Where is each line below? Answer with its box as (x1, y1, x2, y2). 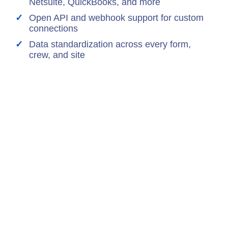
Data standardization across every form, (29, 39, 191, 50)
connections (29, 23, 78, 34)
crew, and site (29, 50, 85, 61)
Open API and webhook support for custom (29, 13, 204, 23)
